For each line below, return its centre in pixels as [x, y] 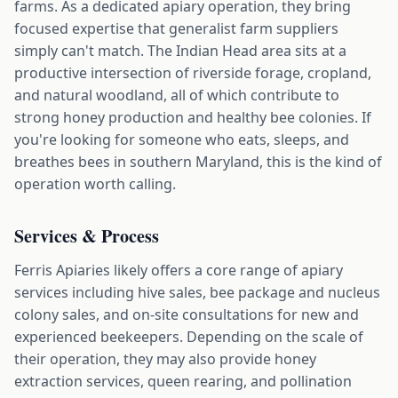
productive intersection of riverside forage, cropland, [193, 73]
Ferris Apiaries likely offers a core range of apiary [179, 270]
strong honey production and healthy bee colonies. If [193, 117]
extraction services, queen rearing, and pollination [183, 381]
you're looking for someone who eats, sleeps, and [182, 139]
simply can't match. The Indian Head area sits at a [180, 51]
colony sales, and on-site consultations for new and [187, 314]
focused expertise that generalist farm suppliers [176, 28]
